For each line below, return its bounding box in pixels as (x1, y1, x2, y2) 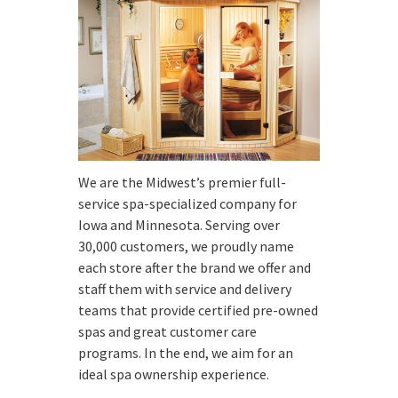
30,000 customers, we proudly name (78, 236, 294, 255)
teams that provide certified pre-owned (78, 300, 318, 319)
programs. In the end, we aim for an (78, 343, 293, 362)
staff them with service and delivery (78, 279, 291, 298)
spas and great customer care (78, 322, 257, 340)
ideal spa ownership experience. (78, 364, 269, 383)
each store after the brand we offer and (78, 258, 311, 276)
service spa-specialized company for (78, 194, 297, 212)
